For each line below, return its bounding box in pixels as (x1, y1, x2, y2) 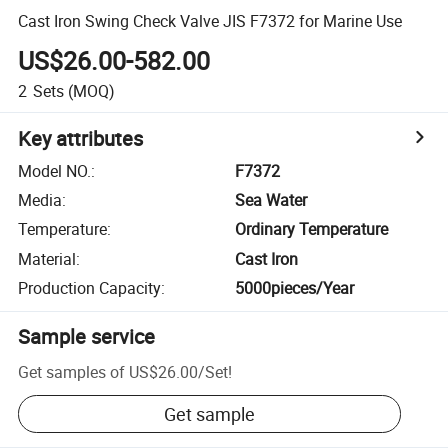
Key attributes (18, 124, 144, 152)
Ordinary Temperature (235, 218, 389, 241)
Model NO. (18, 159, 92, 182)
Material (18, 247, 77, 270)
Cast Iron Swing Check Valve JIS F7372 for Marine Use (18, 9, 403, 32)
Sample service (18, 323, 156, 351)
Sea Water (235, 189, 308, 212)
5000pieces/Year (235, 277, 355, 300)
